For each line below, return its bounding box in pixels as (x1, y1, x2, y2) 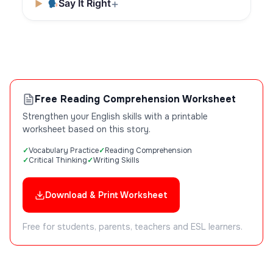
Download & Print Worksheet (45, 190, 168, 201)
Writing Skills (93, 155, 140, 166)
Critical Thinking (29, 155, 87, 166)
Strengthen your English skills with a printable (23, 111, 208, 122)
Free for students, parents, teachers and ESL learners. (23, 221, 243, 233)
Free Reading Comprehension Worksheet (35, 93, 236, 106)
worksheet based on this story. (23, 124, 151, 135)
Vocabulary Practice (29, 146, 99, 156)
